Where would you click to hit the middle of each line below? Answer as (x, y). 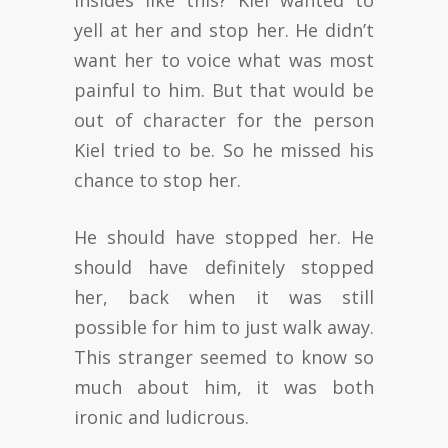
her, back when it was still (224, 296)
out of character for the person (224, 119)
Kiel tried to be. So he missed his (224, 149)
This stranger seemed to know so (224, 356)
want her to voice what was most (224, 59)
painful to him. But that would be (224, 89)
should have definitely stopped (224, 266)
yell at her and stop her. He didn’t (224, 29)
